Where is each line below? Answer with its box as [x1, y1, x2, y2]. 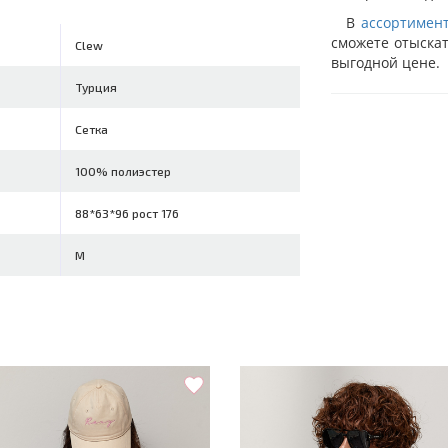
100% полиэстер [75, 164, 172, 178]
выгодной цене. [330, 52, 440, 72]
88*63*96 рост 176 [75, 206, 180, 220]
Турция [75, 80, 118, 94]
